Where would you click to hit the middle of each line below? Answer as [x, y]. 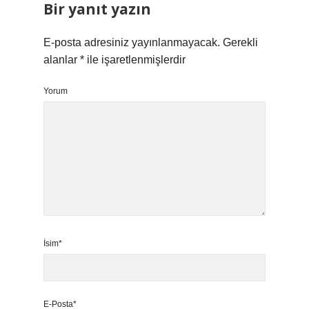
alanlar [62, 60]
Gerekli [240, 42]
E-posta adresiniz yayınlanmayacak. [132, 42]
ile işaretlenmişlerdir [135, 60]
